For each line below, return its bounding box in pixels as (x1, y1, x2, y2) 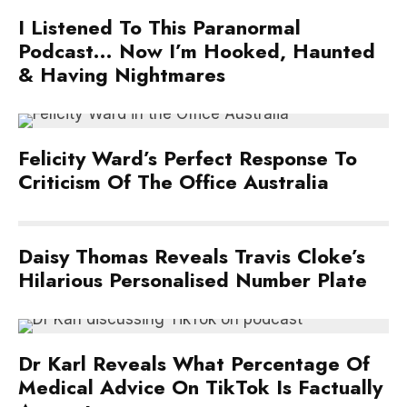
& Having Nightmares (18, 60, 225, 89)
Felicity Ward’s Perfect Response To (18, 144, 357, 173)
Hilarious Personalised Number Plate (18, 265, 367, 294)
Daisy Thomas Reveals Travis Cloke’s (18, 242, 365, 271)
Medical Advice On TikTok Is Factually (18, 372, 382, 402)
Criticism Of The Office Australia (18, 167, 329, 196)
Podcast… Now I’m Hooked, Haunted (18, 36, 375, 65)
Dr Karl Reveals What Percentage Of (18, 349, 370, 378)
